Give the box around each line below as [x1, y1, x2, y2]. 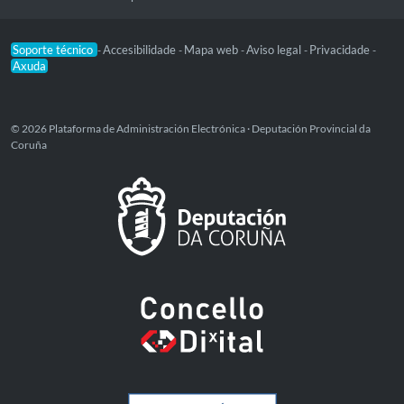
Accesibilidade [103, 41, 179, 57]
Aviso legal [246, 41, 304, 57]
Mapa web [184, 41, 241, 57]
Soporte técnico [13, 41, 96, 57]
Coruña [11, 137, 47, 151]
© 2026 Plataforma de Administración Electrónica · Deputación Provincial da [11, 121, 371, 135]
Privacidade [309, 41, 372, 57]
